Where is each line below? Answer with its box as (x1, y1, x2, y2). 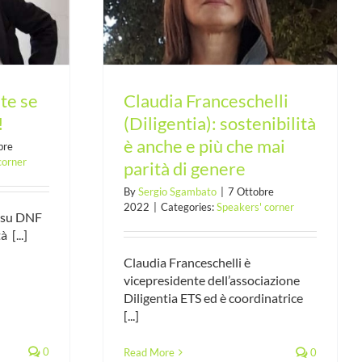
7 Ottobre (227, 184, 274, 198)
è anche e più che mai (123, 134, 285, 157)
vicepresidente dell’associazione (123, 271, 300, 288)
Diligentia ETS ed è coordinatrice (123, 289, 303, 305)
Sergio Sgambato (137, 184, 217, 198)
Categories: (160, 200, 217, 213)
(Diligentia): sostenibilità (123, 112, 316, 134)
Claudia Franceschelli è (123, 254, 250, 270)
